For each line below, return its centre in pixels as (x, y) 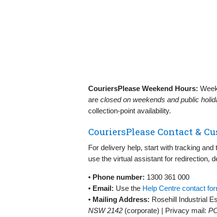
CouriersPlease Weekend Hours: (143, 88)
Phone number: (119, 177)
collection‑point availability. (130, 110)
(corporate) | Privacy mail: (165, 210)
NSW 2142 (105, 210)
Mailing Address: (121, 199)
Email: (103, 188)
